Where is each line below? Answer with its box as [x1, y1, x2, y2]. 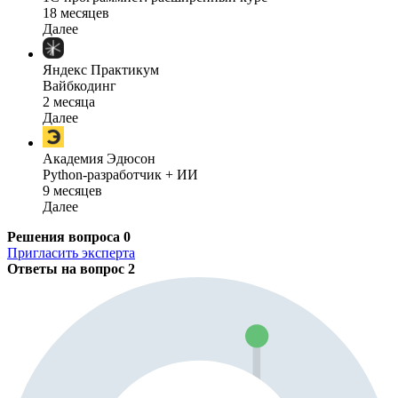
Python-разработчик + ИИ [43, 167, 198, 183]
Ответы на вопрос [7, 261, 128, 277]
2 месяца [43, 94, 95, 110]
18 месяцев [43, 5, 109, 21]
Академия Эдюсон [43, 151, 155, 167]
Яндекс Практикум [43, 62, 159, 78]
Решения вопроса [7, 229, 123, 245]
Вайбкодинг [43, 78, 116, 94]
